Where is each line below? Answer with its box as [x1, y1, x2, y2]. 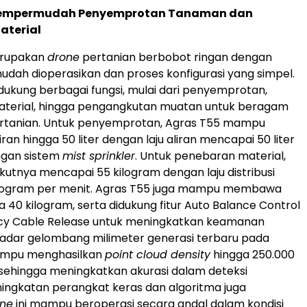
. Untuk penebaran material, [135, 147, 286, 164]
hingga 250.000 [210, 246, 295, 262]
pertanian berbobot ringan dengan [79, 49, 272, 65]
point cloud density [105, 246, 210, 262]
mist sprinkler [62, 147, 135, 164]
